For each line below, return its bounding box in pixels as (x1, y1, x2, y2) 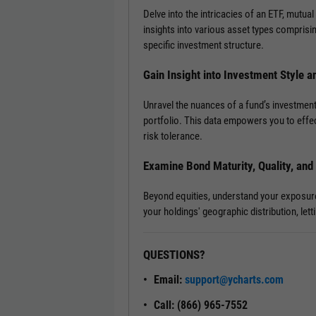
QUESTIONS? (143, 248, 205, 262)
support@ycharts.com (185, 273, 284, 287)
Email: (154, 273, 185, 287)
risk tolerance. (143, 130, 202, 143)
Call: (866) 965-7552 (154, 298, 248, 312)
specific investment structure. (143, 39, 264, 52)
